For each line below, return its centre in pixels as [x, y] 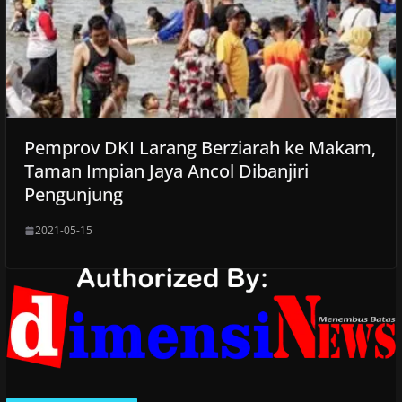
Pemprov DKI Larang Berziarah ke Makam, [200, 148]
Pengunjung [73, 195]
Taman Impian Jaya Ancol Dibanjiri [166, 171]
